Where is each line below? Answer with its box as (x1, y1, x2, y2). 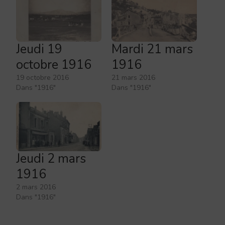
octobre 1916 (16, 56, 91, 74)
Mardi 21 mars (111, 41, 193, 58)
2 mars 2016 (16, 182, 56, 192)
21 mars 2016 (111, 73, 155, 83)
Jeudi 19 (16, 41, 62, 58)
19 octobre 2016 (16, 73, 69, 83)
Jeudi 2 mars (16, 150, 86, 167)
